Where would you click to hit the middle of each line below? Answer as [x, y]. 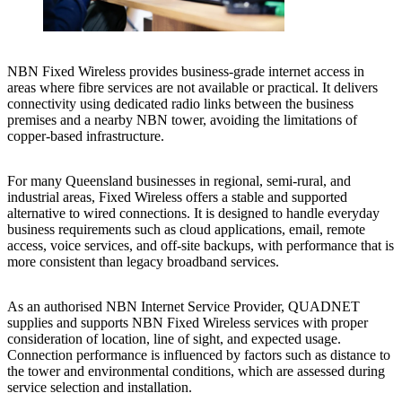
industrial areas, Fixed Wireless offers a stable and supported [177, 197]
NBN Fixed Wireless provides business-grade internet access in [186, 72]
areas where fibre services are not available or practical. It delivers [192, 88]
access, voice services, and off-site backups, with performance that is [201, 246]
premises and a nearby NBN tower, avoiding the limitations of [182, 120]
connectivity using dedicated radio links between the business [180, 104]
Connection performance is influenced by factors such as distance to [199, 355]
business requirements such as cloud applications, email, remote [186, 230]
